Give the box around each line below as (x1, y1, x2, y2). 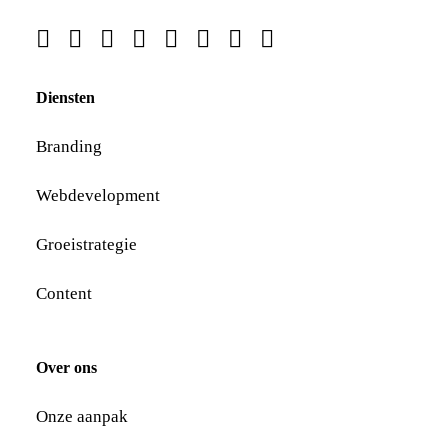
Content (36, 284, 92, 303)
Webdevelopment (36, 186, 160, 205)
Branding (36, 137, 102, 156)
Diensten (36, 89, 95, 106)
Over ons (36, 359, 97, 376)
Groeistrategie (36, 235, 137, 254)
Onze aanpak (36, 407, 128, 426)
